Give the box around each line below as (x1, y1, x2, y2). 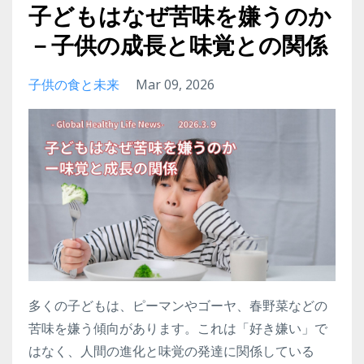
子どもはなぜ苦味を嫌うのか (28, 2, 331, 30)
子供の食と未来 (28, 75, 119, 93)
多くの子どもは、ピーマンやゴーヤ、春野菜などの (28, 297, 327, 315)
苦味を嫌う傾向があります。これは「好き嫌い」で (28, 319, 327, 338)
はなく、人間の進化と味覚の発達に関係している (28, 342, 314, 361)
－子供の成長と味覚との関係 (28, 31, 327, 59)
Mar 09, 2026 (136, 75, 214, 93)
